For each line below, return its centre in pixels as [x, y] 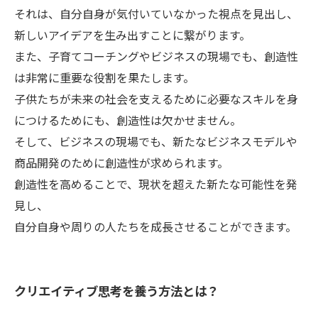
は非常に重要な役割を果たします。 [104, 77]
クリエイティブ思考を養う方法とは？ [116, 291]
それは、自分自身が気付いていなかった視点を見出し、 [156, 13]
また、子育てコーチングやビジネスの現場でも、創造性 [156, 56]
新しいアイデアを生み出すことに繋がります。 [132, 35]
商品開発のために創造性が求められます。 [121, 163]
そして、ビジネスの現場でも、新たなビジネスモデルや [156, 141]
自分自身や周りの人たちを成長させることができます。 [155, 226]
